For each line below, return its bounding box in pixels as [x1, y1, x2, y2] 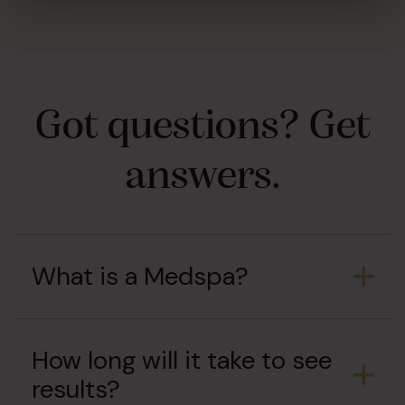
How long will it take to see [32, 344, 332, 378]
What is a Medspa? [32, 259, 249, 294]
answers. [125, 148, 280, 198]
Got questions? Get [34, 99, 371, 148]
